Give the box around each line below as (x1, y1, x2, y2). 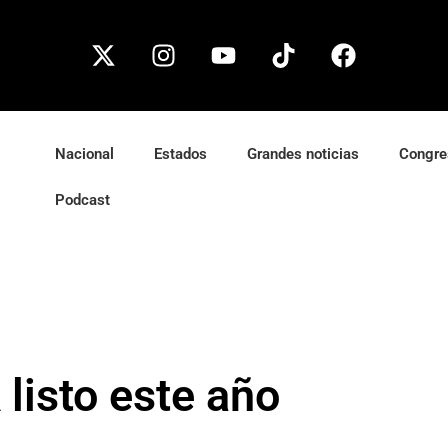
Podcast (55, 191, 111, 209)
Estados (154, 145, 208, 163)
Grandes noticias (247, 145, 360, 163)
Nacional (55, 145, 115, 163)
